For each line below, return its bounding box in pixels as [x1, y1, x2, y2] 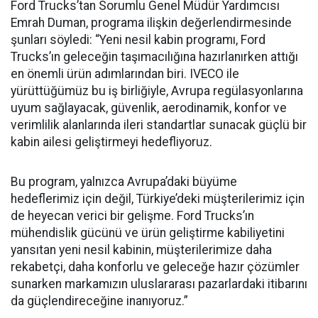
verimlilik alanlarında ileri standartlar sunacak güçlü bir [11, 117, 307, 132]
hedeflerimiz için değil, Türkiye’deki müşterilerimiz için [11, 191, 305, 206]
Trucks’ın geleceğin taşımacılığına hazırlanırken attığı [11, 49, 298, 64]
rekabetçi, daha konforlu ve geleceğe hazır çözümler [11, 259, 300, 274]
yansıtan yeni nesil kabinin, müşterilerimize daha [11, 242, 272, 257]
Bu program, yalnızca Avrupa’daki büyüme [11, 174, 237, 189]
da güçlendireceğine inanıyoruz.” [11, 293, 188, 308]
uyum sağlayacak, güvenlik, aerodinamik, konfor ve [11, 100, 287, 115]
